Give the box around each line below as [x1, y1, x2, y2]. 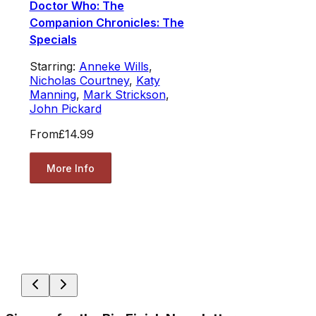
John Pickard [29, 102, 102, 116]
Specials [29, 32, 77, 47]
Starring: [29, 59, 79, 74]
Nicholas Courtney [29, 73, 129, 88]
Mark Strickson [83, 87, 166, 102]
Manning [29, 87, 76, 102]
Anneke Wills [78, 59, 149, 74]
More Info [46, 162, 95, 174]
